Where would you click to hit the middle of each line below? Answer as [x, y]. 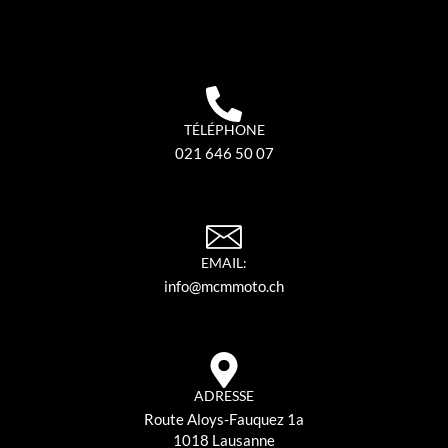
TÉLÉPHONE [224, 130]
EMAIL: [224, 263]
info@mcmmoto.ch [224, 286]
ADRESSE [224, 396]
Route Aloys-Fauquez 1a [224, 419]
